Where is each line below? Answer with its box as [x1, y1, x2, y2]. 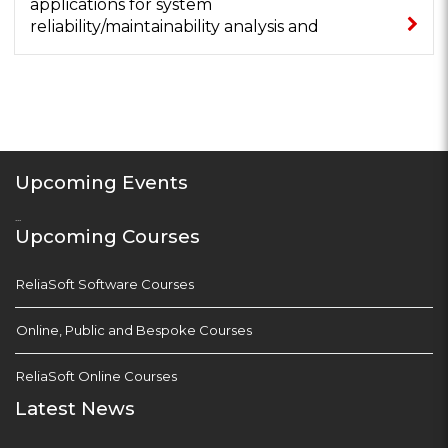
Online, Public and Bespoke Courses [16, 322, 252, 339]
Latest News [15, 397, 135, 421]
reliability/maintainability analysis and [30, 17, 319, 37]
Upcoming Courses [15, 225, 200, 249]
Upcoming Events [15, 171, 188, 195]
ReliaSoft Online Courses [16, 368, 177, 385]
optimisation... [30, 39, 136, 59]
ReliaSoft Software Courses [16, 276, 194, 293]
